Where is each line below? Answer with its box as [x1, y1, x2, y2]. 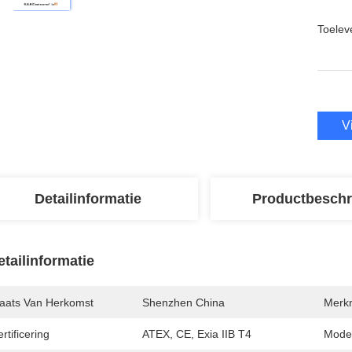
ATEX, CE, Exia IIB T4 [142, 328, 251, 340]
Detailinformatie [35, 191, 141, 207]
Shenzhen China [142, 296, 225, 309]
